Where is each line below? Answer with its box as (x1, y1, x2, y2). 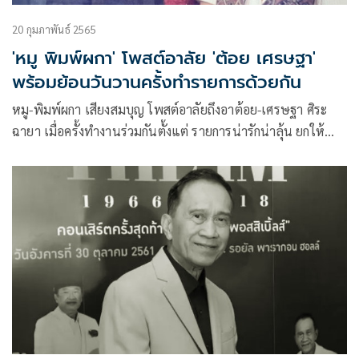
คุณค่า (12, 165, 44, 183)
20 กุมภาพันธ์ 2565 (12, 22, 96, 36)
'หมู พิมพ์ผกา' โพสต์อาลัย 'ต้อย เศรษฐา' (12, 44, 316, 71)
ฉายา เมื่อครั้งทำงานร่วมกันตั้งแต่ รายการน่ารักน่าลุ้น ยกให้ (12, 122, 325, 139)
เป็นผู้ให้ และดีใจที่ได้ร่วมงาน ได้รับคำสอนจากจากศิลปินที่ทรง (12, 143, 339, 161)
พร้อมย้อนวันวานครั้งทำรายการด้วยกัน (12, 68, 301, 95)
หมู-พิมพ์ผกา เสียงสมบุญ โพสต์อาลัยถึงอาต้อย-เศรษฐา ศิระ (12, 100, 328, 118)
